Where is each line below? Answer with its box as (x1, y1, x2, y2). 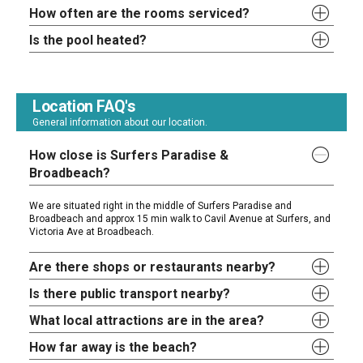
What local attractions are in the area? (29, 313, 265, 329)
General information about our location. (32, 117, 207, 129)
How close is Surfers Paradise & (29, 147, 229, 164)
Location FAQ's (32, 97, 136, 117)
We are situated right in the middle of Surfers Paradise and (29, 200, 293, 212)
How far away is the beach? (29, 340, 198, 356)
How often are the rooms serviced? (29, 6, 250, 22)
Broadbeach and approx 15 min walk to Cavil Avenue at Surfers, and (29, 213, 331, 225)
